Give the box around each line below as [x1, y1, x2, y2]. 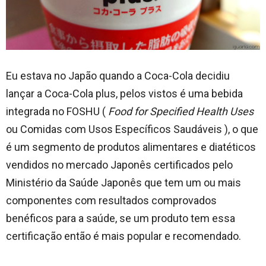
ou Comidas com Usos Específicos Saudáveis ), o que [6, 123, 258, 136]
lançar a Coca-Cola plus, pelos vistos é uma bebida [6, 87, 243, 100]
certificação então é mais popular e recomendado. [6, 230, 241, 243]
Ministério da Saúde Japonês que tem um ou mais [6, 176, 241, 189]
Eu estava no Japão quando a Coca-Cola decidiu [6, 69, 230, 83]
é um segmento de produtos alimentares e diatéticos [6, 141, 256, 154]
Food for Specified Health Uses [108, 105, 254, 118]
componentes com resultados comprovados [6, 194, 217, 207]
